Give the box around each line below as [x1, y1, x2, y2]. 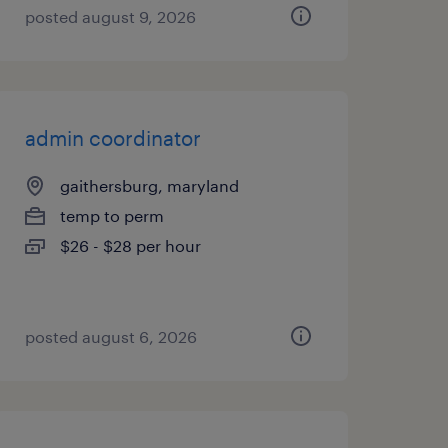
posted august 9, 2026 [24, 7, 196, 26]
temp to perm [59, 206, 164, 225]
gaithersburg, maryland [59, 176, 239, 195]
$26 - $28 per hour [59, 236, 201, 255]
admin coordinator [24, 126, 201, 150]
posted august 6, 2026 [24, 327, 197, 346]
